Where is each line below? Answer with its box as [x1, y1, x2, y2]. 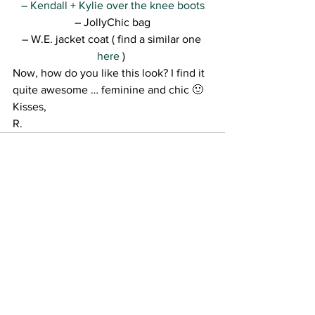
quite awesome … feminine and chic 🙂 [13, 84, 203, 96]
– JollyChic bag [75, 16, 150, 29]
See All [195, 202, 225, 214]
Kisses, [13, 101, 46, 113]
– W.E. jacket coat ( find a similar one [21, 33, 204, 46]
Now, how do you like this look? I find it [13, 67, 207, 79]
